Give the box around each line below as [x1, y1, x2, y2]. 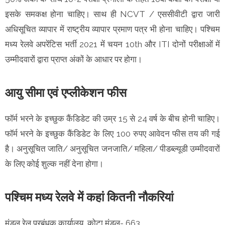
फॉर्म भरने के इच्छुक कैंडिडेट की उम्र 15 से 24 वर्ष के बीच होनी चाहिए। [5, 113, 220, 124]
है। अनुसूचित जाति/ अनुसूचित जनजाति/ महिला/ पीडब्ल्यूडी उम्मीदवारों [5, 143, 220, 154]
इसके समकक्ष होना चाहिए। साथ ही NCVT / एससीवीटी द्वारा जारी [5, 9, 220, 19]
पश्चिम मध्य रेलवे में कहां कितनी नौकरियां [5, 189, 173, 204]
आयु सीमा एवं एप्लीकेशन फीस [5, 85, 127, 100]
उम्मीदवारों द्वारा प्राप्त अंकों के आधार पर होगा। [5, 54, 142, 64]
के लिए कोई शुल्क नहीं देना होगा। [5, 158, 103, 169]
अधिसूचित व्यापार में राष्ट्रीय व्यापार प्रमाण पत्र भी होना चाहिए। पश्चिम [5, 24, 220, 34]
